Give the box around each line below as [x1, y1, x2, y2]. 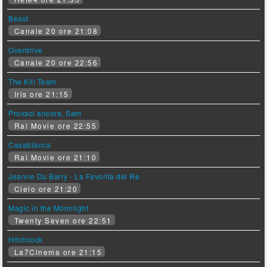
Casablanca [8, 139, 51, 150]
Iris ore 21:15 [11, 89, 69, 100]
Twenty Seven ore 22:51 [11, 215, 112, 226]
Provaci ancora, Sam [8, 108, 82, 119]
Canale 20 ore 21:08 [11, 26, 98, 36]
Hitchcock [8, 234, 43, 245]
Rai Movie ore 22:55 [11, 120, 97, 131]
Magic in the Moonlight [8, 203, 89, 213]
